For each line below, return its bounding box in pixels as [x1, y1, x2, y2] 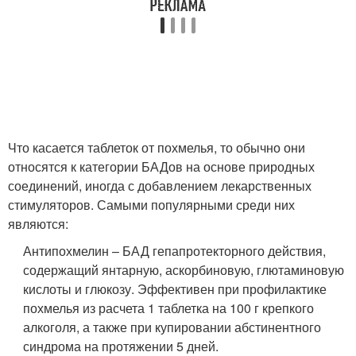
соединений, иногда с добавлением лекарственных [8, 176, 311, 195]
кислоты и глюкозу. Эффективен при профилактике [23, 279, 327, 298]
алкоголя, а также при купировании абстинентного [23, 317, 322, 336]
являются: [8, 214, 68, 233]
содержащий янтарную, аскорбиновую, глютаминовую [23, 260, 345, 279]
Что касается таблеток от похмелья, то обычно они [8, 137, 305, 157]
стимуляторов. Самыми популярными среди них [8, 195, 295, 214]
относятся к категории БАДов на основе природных [8, 157, 315, 176]
